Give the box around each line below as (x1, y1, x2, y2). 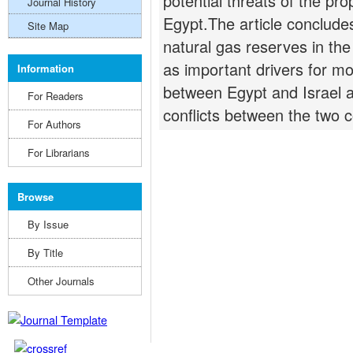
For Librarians (28, 145, 90, 160)
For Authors (28, 117, 81, 132)
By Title (28, 245, 63, 260)
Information (17, 61, 74, 76)
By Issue (28, 217, 69, 232)
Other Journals (28, 273, 95, 288)
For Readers (28, 88, 84, 103)
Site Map (28, 18, 69, 33)
